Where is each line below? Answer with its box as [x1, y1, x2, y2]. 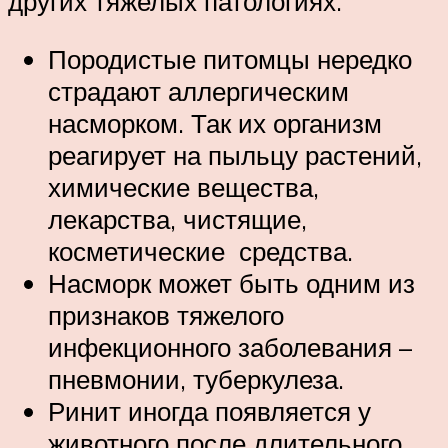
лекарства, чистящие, [48, 202, 307, 235]
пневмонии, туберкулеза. [48, 362, 344, 395]
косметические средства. [48, 234, 353, 267]
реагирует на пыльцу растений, [48, 138, 422, 171]
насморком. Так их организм [48, 106, 382, 139]
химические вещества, [48, 170, 319, 203]
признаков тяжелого [48, 298, 284, 331]
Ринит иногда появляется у [48, 394, 371, 427]
